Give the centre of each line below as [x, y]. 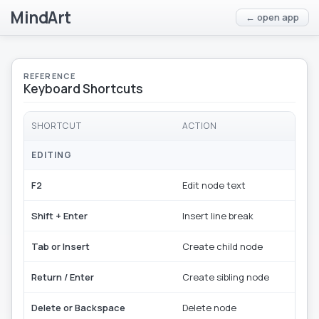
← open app [272, 17]
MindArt [41, 17]
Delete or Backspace [78, 308]
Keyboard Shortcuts [83, 89]
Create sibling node [226, 277]
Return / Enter [63, 277]
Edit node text [214, 185]
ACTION [200, 126]
